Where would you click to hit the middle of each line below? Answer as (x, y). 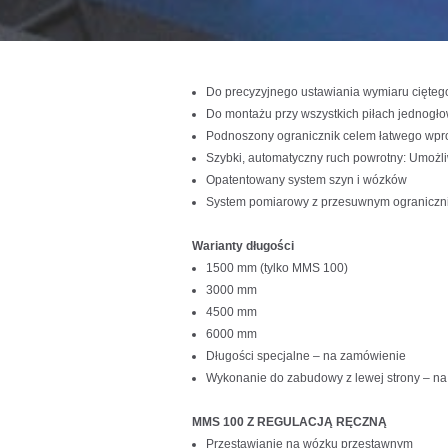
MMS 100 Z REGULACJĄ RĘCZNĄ (289, 421)
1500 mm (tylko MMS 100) (277, 267)
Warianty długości (243, 245)
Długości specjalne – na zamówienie (306, 355)
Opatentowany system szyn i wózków (306, 179)
